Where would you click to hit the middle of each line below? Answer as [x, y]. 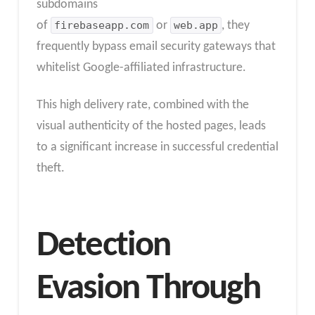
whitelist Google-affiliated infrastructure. [141, 67]
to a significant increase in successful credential [157, 148]
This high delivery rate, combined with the [142, 105]
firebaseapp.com [102, 25]
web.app [196, 25]
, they [236, 25]
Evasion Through [148, 289]
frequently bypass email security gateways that [156, 46]
